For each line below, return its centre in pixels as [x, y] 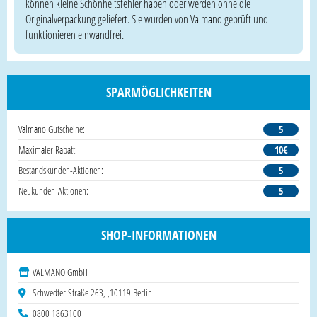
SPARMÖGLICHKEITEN [158, 92]
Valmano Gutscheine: [52, 129]
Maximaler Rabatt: [48, 149]
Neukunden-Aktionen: [53, 190]
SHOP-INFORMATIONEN [158, 235]
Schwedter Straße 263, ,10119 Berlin [92, 292]
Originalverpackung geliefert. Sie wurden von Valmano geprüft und [147, 19]
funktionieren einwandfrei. [75, 34]
